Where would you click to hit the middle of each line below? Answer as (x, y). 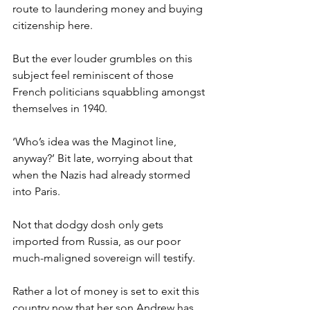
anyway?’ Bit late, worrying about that (104, 158)
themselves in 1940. (60, 108)
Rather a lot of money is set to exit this (107, 291)
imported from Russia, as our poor (98, 241)
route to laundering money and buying (109, 8)
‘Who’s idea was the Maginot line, (96, 141)
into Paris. (36, 191)
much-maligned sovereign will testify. (104, 257)
